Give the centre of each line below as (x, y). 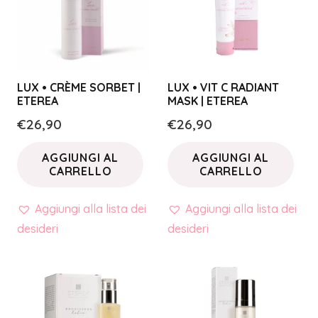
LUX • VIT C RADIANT (223, 87)
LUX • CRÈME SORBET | (79, 87)
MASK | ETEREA (208, 100)
